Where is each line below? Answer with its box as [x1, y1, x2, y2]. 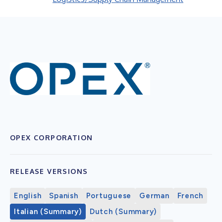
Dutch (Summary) [89, 207, 157, 216]
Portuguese [86, 191, 131, 200]
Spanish [49, 191, 78, 200]
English [14, 191, 42, 200]
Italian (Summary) [14, 207, 82, 216]
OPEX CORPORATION [10, 133, 93, 142]
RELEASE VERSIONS [10, 166, 88, 175]
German [139, 191, 169, 200]
